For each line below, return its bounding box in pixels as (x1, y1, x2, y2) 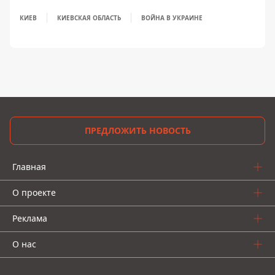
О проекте (12, 187, 56, 199)
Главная (12, 161, 46, 173)
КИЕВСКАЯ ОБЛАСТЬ (57, 14, 121, 23)
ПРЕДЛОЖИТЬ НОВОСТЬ (84, 125, 191, 137)
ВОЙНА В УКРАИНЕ (141, 14, 203, 23)
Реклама (12, 212, 47, 225)
